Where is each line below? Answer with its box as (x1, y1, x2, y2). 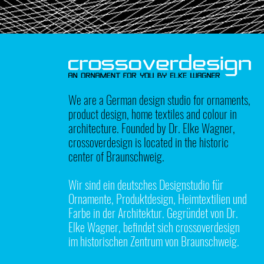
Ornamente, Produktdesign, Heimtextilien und (68, 190, 247, 207)
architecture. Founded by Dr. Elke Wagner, (68, 119, 236, 137)
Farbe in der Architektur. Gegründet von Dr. (68, 204, 239, 222)
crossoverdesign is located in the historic (68, 133, 229, 151)
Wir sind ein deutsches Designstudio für (68, 176, 224, 193)
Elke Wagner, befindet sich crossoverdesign (68, 218, 240, 236)
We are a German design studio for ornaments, (68, 91, 251, 108)
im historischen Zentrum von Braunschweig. (68, 232, 240, 250)
